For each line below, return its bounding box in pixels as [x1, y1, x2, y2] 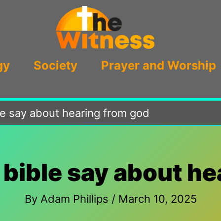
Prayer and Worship [101, 58, 216, 73]
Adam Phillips [40, 192, 111, 205]
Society [34, 58, 77, 73]
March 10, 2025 [118, 192, 197, 205]
